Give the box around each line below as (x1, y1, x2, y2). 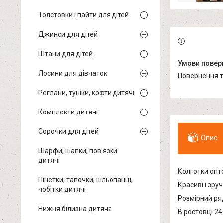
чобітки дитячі (38, 185, 86, 193)
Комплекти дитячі (38, 108, 98, 116)
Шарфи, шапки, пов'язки (38, 147, 117, 155)
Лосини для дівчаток (38, 69, 107, 77)
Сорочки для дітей (38, 127, 99, 135)
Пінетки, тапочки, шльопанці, (38, 176, 133, 184)
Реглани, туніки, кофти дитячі (38, 89, 134, 97)
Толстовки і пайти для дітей (38, 11, 129, 19)
